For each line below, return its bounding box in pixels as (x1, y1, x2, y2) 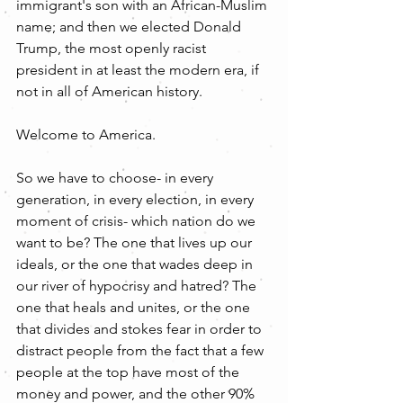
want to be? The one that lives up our (16, 233, 255, 251)
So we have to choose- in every (16, 168, 217, 186)
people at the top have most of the (16, 363, 243, 381)
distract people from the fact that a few (16, 341, 267, 359)
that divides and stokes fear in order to (16, 319, 265, 337)
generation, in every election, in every (16, 190, 257, 208)
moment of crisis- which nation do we (16, 211, 259, 229)
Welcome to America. (16, 125, 156, 143)
